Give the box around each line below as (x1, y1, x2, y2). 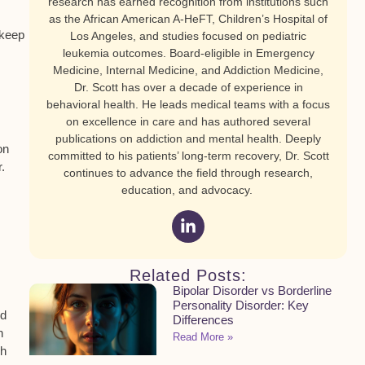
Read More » (173, 331, 233, 344)
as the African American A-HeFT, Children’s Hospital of (49, 12, 328, 25)
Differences (173, 313, 234, 328)
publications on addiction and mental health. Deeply (55, 132, 321, 145)
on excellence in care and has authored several (66, 115, 310, 128)
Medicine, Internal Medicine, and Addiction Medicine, (53, 64, 323, 77)
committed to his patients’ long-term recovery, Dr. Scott (47, 149, 329, 162)
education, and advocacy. (121, 183, 256, 196)
